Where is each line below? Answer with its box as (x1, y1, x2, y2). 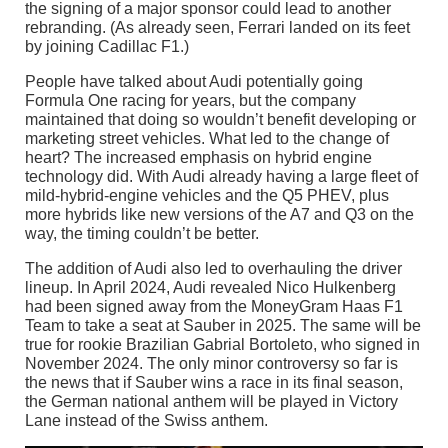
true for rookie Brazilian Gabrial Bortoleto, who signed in (25, 335, 420, 353)
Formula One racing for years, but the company (25, 91, 356, 109)
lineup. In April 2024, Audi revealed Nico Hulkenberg (25, 278, 396, 296)
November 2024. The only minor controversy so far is (25, 354, 398, 372)
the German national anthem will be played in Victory (25, 392, 398, 410)
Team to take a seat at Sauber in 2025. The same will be (25, 316, 421, 334)
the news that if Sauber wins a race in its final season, (25, 373, 403, 391)
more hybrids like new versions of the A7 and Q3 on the (25, 205, 414, 223)
